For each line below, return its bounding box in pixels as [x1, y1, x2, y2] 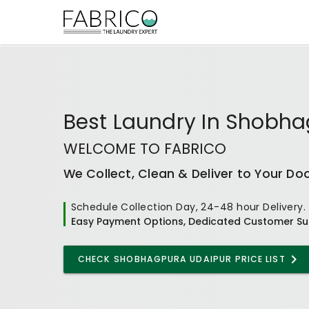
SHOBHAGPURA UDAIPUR [114, 252, 232, 265]
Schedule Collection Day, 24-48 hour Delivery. [70, 199, 306, 214]
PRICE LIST [232, 252, 286, 265]
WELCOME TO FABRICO [63, 138, 226, 159]
